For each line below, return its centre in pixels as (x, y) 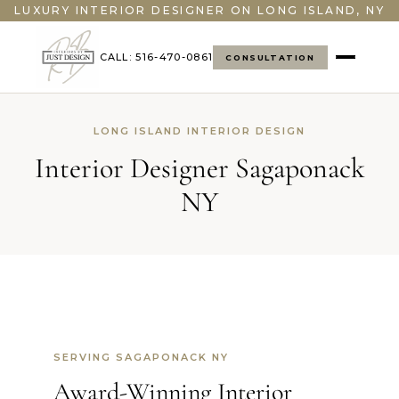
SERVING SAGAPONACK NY (141, 357)
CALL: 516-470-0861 (156, 57)
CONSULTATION (270, 57)
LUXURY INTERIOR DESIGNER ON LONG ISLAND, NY (199, 10)
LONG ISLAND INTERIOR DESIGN (199, 131)
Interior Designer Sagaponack (199, 168)
